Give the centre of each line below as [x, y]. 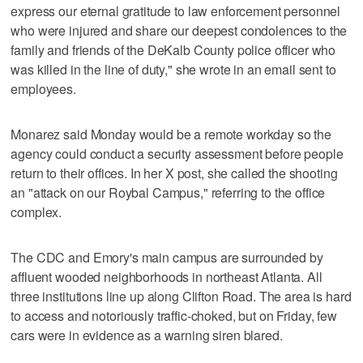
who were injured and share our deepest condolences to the [179, 30]
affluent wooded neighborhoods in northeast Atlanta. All [167, 276]
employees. [43, 88]
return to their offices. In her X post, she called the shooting [174, 173]
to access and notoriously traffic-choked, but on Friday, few [174, 315]
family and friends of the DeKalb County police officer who [173, 49]
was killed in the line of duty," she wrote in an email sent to [173, 69]
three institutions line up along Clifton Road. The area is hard [181, 296]
